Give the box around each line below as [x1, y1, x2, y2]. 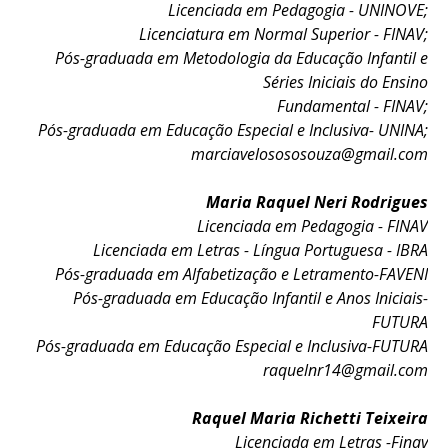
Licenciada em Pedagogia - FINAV [196, 215, 428, 237]
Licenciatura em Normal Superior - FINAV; [138, 23, 428, 45]
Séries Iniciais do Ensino [262, 71, 428, 93]
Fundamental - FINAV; [276, 95, 428, 117]
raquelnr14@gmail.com [262, 359, 428, 381]
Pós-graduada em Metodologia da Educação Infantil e [54, 47, 428, 69]
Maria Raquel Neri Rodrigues [205, 191, 428, 213]
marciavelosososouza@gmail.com [190, 143, 428, 165]
